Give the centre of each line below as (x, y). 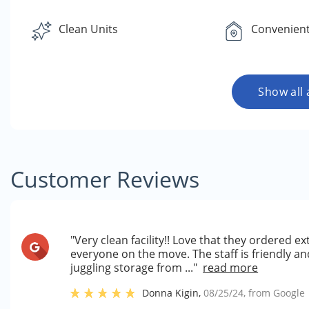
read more (231, 268)
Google (289, 293)
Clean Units (88, 29)
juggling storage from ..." (134, 268)
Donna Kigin (171, 293)
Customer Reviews (105, 179)
